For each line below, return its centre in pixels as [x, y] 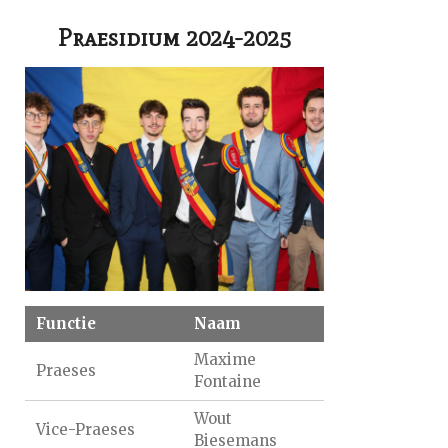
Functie [66, 323]
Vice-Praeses [86, 429]
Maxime [224, 359]
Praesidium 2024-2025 [174, 37]
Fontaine [227, 381]
